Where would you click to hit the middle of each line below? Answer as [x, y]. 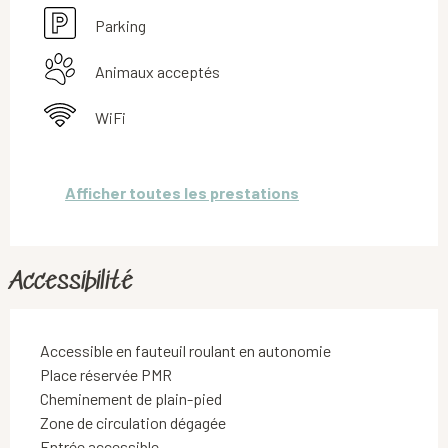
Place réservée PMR [106, 374]
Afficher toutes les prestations [182, 193]
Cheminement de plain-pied [131, 398]
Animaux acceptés [157, 71]
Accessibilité [72, 282]
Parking [120, 25]
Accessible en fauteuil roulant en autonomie [185, 350]
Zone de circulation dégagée [133, 422]
